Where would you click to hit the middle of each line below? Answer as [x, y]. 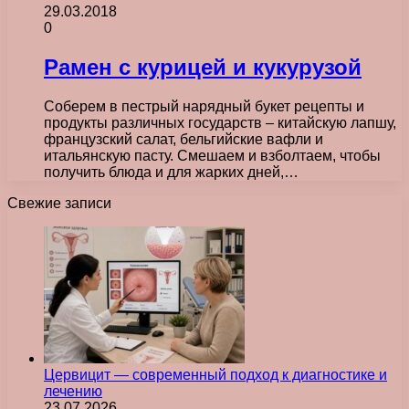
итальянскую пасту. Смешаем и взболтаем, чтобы [212, 155]
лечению [73, 391]
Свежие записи [59, 203]
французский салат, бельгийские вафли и [184, 139]
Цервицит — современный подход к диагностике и [215, 374]
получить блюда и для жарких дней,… [171, 172]
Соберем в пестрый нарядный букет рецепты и [204, 106]
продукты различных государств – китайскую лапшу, [220, 122]
